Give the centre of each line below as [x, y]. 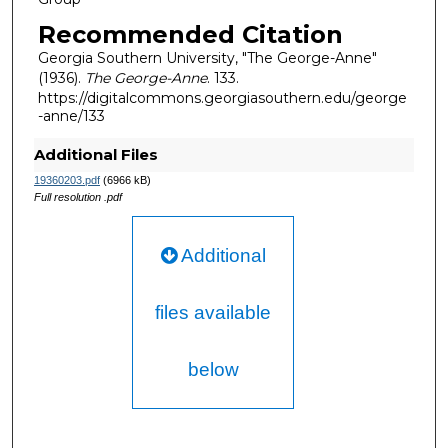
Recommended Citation [190, 35]
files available [213, 313]
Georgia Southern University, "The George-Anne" [207, 58]
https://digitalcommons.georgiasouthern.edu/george [222, 98]
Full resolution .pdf [77, 197]
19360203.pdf [66, 180]
